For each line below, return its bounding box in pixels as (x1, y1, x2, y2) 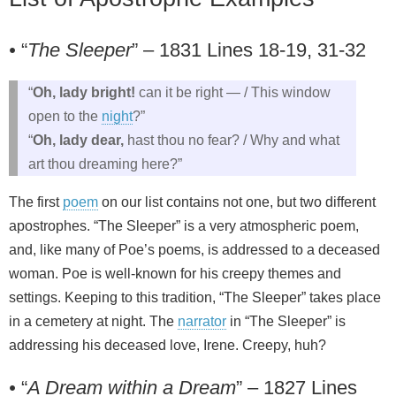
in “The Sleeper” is (226, 313, 346, 329)
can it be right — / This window (139, 84, 331, 100)
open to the (28, 108, 102, 124)
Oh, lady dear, (33, 132, 127, 148)
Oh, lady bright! (33, 84, 139, 100)
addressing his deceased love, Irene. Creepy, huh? (9, 337, 326, 353)
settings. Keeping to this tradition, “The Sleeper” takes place (9, 289, 381, 305)
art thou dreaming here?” (28, 156, 182, 171)
